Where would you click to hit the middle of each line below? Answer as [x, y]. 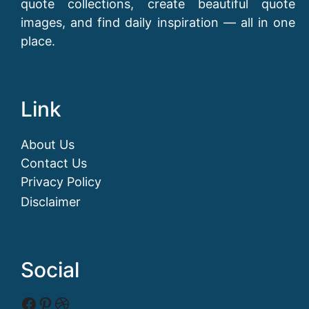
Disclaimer [51, 202]
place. [38, 41]
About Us [48, 145]
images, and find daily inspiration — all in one [158, 23]
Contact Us [54, 163]
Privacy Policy [61, 182]
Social [50, 270]
